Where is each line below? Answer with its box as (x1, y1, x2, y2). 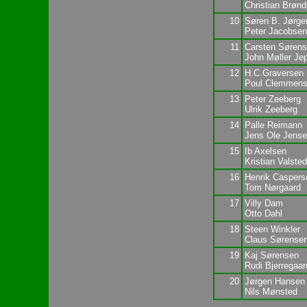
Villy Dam (244, 197, 283, 208)
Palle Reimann (244, 119, 302, 130)
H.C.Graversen (244, 67, 304, 78)
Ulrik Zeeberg (244, 103, 297, 114)
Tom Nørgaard (244, 182, 301, 193)
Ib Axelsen (244, 145, 286, 156)
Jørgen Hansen (244, 275, 305, 286)
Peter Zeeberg (244, 93, 301, 104)
